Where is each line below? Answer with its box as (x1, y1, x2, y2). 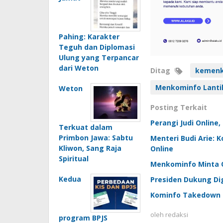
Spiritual (59, 153, 89, 163)
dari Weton (59, 63, 99, 73)
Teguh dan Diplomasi (59, 42, 135, 52)
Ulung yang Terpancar (59, 52, 139, 62)
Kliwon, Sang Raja (59, 143, 121, 153)
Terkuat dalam (59, 122, 112, 132)
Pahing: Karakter (59, 31, 119, 41)
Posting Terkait (150, 103, 207, 112)
